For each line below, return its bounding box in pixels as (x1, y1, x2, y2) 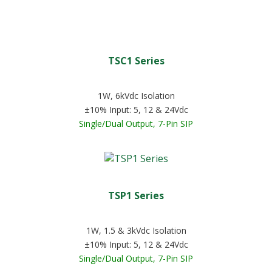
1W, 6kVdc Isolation (97, 90, 175, 101)
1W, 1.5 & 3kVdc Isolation (86, 225, 186, 236)
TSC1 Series (107, 54, 165, 67)
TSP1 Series (108, 189, 164, 202)
